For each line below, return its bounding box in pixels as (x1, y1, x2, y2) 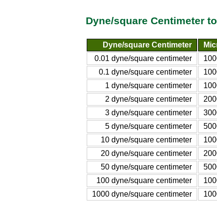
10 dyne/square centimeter (101, 135, 192, 144)
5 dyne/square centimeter (105, 122, 192, 130)
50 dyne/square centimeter (101, 162, 192, 171)
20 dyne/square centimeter (101, 149, 192, 157)
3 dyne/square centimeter (105, 108, 192, 117)
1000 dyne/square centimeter (92, 189, 192, 198)
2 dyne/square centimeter (105, 94, 192, 103)
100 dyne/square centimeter (96, 176, 192, 185)
